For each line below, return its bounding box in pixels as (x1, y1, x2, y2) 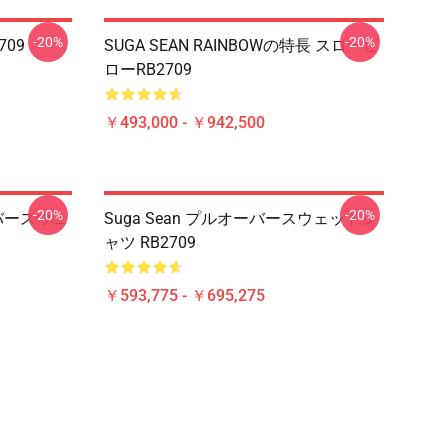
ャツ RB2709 (104, 233, 196, 252)
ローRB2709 (104, 60, 192, 79)
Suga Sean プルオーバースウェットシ (104, 209, 377, 228)
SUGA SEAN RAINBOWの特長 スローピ (104, 36, 379, 55)
